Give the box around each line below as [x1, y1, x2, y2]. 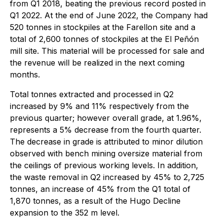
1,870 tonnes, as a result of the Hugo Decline [10, 196, 181, 206]
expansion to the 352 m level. [10, 208, 119, 218]
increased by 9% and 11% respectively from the [10, 101, 189, 111]
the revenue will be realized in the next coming [10, 58, 184, 68]
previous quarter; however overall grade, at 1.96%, [10, 113, 202, 123]
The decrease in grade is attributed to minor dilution [10, 137, 203, 147]
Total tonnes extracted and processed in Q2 [10, 89, 174, 99]
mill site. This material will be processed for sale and [10, 46, 204, 56]
